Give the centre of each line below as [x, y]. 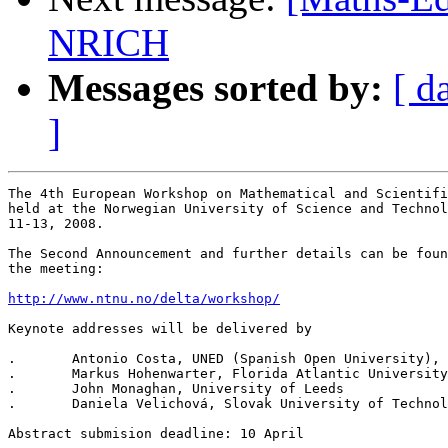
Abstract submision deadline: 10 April [156, 434]
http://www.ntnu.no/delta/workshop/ [144, 299]
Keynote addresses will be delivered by [160, 329]
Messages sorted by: [215, 88]
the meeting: [56, 269]
